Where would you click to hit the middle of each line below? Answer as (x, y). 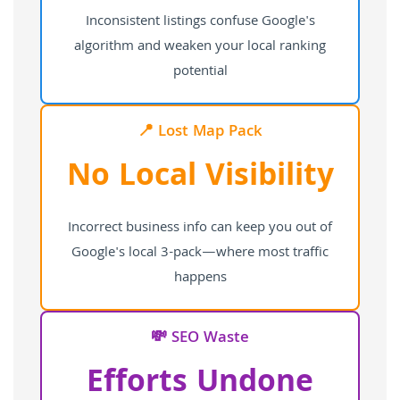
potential (200, 72)
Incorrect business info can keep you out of (200, 228)
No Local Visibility (200, 178)
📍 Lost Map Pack (200, 132)
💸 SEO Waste (200, 338)
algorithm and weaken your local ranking (200, 47)
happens (200, 278)
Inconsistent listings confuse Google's (200, 22)
